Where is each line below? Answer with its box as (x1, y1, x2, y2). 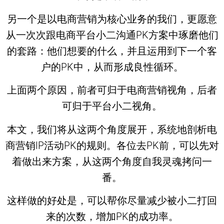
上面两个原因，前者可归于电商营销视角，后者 (7, 84, 217, 96)
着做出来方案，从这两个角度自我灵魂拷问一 (12, 155, 212, 167)
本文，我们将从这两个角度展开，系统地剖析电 (7, 123, 217, 135)
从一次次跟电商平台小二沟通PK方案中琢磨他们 (5, 28, 218, 41)
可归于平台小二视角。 (62, 100, 162, 112)
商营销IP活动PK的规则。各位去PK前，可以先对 (5, 139, 219, 151)
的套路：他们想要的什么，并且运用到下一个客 (7, 44, 217, 57)
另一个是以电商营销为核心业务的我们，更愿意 (7, 12, 217, 25)
